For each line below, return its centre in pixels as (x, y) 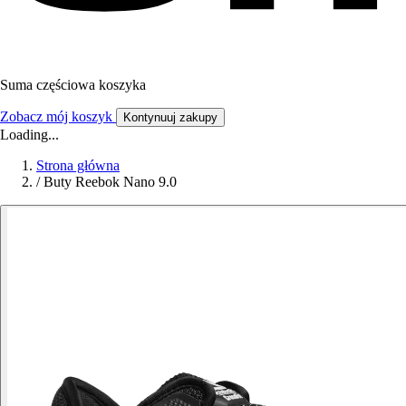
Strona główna (78, 165)
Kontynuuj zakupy (170, 117)
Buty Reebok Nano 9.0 (110, 181)
